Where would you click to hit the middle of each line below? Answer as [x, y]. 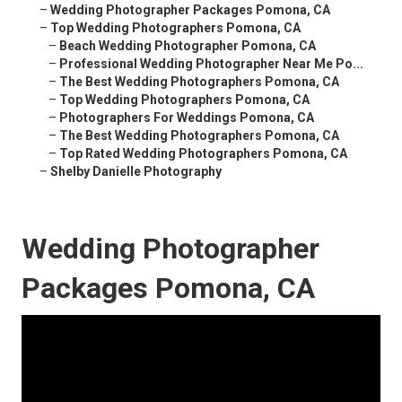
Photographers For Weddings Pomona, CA [187, 118]
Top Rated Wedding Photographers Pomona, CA [203, 154]
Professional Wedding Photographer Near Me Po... [211, 64]
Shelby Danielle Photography [136, 172]
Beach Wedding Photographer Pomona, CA [188, 46]
